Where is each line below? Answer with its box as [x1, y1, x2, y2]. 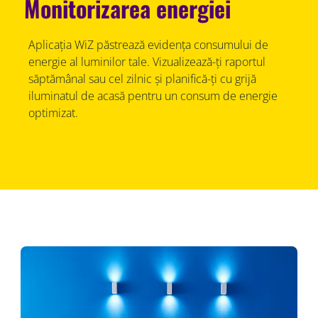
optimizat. [28, 104, 78, 121]
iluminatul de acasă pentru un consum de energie [28, 87, 278, 104]
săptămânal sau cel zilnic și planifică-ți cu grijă [28, 70, 256, 87]
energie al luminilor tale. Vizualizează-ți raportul [28, 53, 265, 70]
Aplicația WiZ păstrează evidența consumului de [28, 36, 268, 53]
